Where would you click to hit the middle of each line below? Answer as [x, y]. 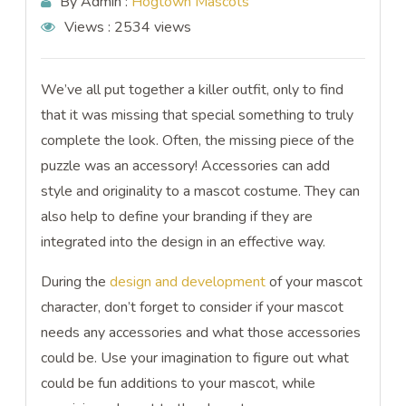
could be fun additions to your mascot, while [179, 383]
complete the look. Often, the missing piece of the [198, 140]
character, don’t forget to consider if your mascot [193, 307]
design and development [188, 282]
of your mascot [314, 282]
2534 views [153, 27]
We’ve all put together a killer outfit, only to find [193, 90]
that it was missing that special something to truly [198, 115]
